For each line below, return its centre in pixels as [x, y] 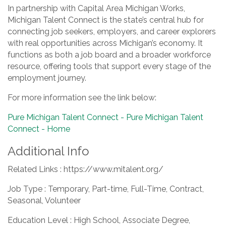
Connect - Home [39, 129]
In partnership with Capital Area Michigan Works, [96, 8]
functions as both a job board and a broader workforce [109, 55]
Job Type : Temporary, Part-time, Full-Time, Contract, [106, 189]
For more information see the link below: [83, 98]
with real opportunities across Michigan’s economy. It [105, 43]
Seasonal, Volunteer [44, 201]
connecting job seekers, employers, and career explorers [112, 32]
